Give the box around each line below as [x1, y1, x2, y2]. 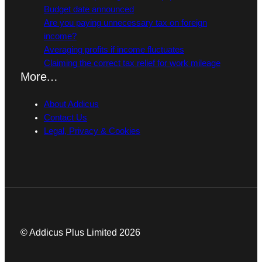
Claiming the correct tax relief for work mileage [43, 58, 220, 68]
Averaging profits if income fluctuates [43, 45, 184, 55]
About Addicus [43, 99, 99, 109]
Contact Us [43, 113, 87, 123]
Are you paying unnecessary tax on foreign [43, 18, 207, 28]
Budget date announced [43, 5, 134, 15]
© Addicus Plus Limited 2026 [20, 227, 140, 237]
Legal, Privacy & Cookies [43, 126, 140, 136]
